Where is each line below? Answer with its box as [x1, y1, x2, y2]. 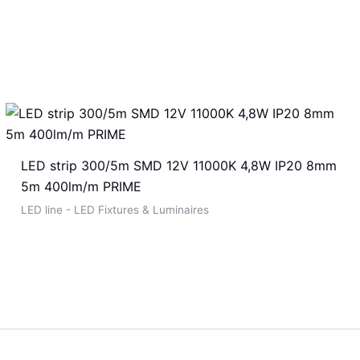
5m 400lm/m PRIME [20, 178, 141, 194]
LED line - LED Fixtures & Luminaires [20, 202, 209, 216]
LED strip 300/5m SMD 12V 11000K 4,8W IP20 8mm [20, 157, 337, 174]
